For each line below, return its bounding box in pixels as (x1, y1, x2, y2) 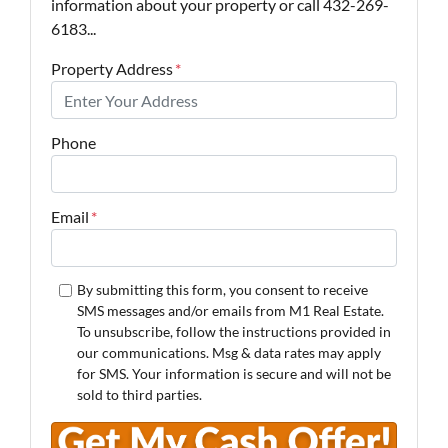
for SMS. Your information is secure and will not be (76, 365, 391, 382)
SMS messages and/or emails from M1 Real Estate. (76, 302, 384, 319)
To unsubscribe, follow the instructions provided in (76, 323, 391, 340)
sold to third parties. (76, 386, 202, 403)
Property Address (51, 59, 173, 78)
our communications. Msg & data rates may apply (76, 344, 381, 361)
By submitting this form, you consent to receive (76, 281, 368, 298)
